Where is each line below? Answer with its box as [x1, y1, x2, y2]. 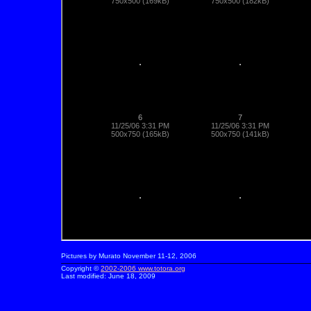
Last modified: [61, 272, 108, 280]
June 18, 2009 [108, 272, 155, 280]
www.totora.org [138, 264, 185, 272]
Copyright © [61, 264, 101, 272]
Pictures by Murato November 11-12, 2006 [61, 252, 196, 260]
